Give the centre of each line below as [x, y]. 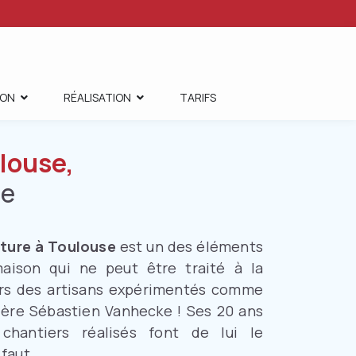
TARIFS [197, 97]
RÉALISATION [97, 97]
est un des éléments [190, 246]
